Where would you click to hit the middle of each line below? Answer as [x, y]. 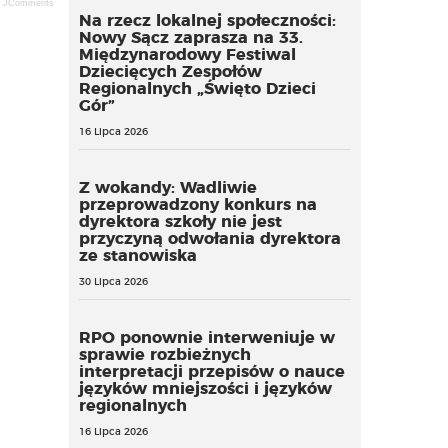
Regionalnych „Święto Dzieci [197, 89]
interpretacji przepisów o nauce [211, 372]
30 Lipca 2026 [113, 282]
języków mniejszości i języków [205, 389]
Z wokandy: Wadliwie [167, 188]
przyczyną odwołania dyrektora [209, 239]
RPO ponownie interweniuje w [206, 338]
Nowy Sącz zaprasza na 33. [190, 38]
